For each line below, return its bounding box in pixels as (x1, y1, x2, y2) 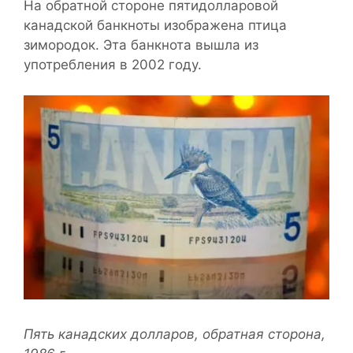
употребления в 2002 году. (24, 57, 202, 73)
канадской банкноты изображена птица (24, 17, 287, 34)
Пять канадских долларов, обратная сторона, (24, 326, 325, 343)
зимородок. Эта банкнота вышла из (24, 37, 258, 54)
